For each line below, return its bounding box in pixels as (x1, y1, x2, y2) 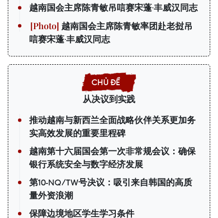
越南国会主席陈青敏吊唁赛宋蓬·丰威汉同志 (29, 2, 198, 14)
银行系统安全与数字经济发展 (29, 159, 143, 170)
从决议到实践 (83, 94, 135, 105)
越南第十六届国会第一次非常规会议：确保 (29, 146, 196, 157)
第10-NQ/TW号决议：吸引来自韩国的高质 (29, 177, 192, 188)
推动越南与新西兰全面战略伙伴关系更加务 (29, 115, 196, 126)
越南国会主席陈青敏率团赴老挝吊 (59, 21, 193, 32)
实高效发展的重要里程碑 (29, 128, 126, 139)
